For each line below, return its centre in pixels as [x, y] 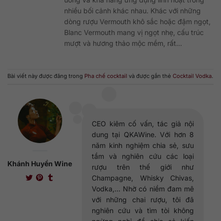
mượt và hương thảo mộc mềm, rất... [123, 43]
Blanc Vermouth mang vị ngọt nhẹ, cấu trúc [134, 32]
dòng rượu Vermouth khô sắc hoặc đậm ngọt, [137, 21]
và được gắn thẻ [150, 76]
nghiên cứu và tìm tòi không [143, 211]
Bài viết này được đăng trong [46, 76]
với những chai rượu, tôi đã [143, 200]
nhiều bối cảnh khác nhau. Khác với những [132, 10]
